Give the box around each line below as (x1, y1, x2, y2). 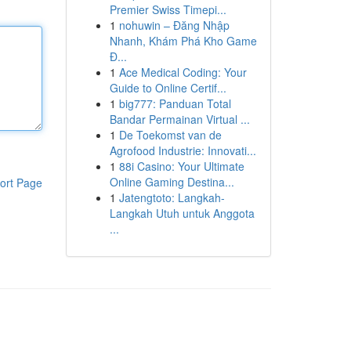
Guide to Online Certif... (109, 80, 226, 96)
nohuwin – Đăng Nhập (118, 17, 230, 33)
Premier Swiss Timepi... (109, 2, 226, 17)
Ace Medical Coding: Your (118, 64, 247, 80)
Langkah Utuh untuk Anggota (109, 205, 255, 221)
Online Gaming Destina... (109, 174, 234, 190)
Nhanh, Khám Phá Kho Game (109, 33, 257, 49)
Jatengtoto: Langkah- (118, 190, 225, 205)
